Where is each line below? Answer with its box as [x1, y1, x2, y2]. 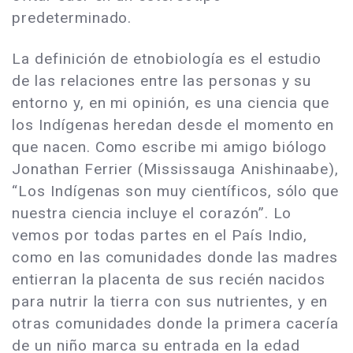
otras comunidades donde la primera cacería [12, 314, 340, 333]
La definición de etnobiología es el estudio [12, 50, 322, 69]
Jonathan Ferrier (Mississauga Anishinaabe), [12, 160, 340, 179]
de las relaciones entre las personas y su [12, 72, 312, 91]
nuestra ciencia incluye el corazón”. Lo [12, 204, 292, 223]
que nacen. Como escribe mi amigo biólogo [12, 138, 328, 157]
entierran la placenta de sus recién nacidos [12, 270, 326, 289]
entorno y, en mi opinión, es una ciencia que [12, 94, 330, 113]
